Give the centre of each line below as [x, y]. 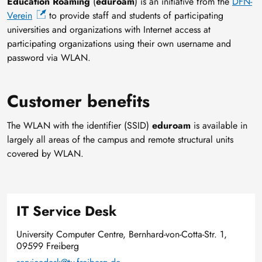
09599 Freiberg [48, 246]
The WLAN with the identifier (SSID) [80, 126]
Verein [20, 16]
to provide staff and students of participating [135, 16]
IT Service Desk [67, 211]
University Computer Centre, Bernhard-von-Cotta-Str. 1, [122, 235]
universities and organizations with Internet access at [109, 30]
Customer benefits [78, 101]
